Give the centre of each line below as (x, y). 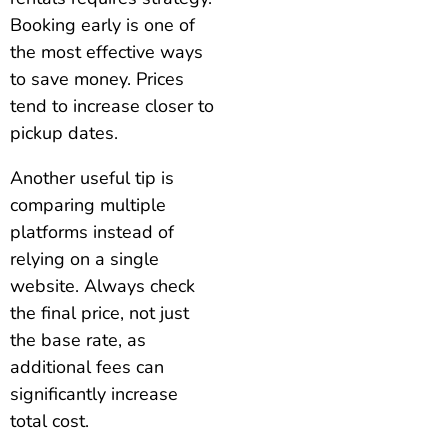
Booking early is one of (102, 25)
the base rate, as (78, 340)
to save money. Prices (97, 79)
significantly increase (94, 394)
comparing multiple (88, 205)
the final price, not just (99, 313)
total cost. (49, 421)
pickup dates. (64, 133)
